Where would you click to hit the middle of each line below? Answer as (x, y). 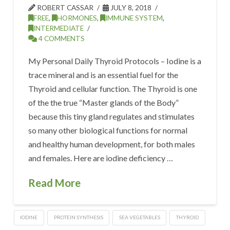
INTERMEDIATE (59, 28)
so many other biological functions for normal (108, 130)
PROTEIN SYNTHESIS (78, 217)
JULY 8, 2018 (130, 8)
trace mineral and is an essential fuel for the (103, 75)
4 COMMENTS (61, 39)
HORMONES (77, 18)
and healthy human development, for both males (112, 144)
